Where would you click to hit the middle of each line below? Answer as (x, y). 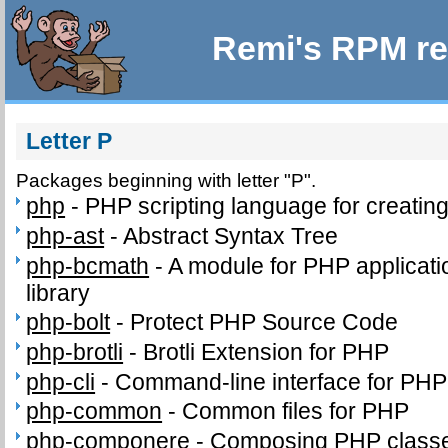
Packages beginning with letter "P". (166, 180)
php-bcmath (88, 265)
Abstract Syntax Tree (231, 236)
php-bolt (68, 322)
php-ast (65, 236)
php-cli (61, 381)
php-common (94, 411)
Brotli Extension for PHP (266, 352)
